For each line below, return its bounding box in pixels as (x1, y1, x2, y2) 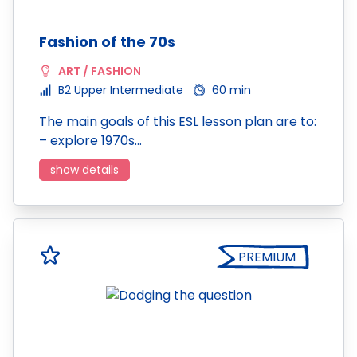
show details (50, 162, 119, 178)
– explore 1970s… (39, 131, 142, 150)
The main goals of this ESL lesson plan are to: (39, 112, 316, 131)
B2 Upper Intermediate (58, 82, 183, 98)
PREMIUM (238, 248, 296, 266)
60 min (212, 82, 251, 98)
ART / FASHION (58, 63, 141, 79)
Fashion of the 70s (39, 32, 175, 52)
